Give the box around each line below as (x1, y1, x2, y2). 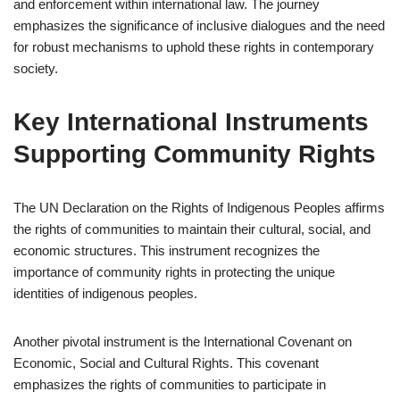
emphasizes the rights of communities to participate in (13, 377, 326, 392)
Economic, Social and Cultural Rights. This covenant (13, 355, 319, 371)
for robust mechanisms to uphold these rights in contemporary (13, 39, 374, 54)
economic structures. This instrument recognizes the (13, 243, 320, 258)
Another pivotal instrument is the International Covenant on (13, 334, 352, 349)
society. (13, 61, 58, 76)
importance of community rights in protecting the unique (13, 264, 335, 279)
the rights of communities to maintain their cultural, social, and (13, 221, 371, 237)
